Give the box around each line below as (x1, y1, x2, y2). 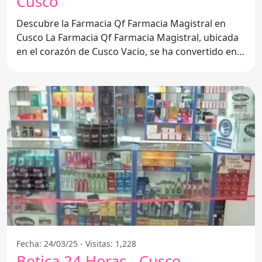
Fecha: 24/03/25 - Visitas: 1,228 (16, 237, 136, 249)
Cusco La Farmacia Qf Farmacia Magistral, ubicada (16, 30, 46, 44)
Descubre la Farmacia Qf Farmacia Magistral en (16, 16, 226, 30)
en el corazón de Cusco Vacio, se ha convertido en (16, 44, 237, 58)
